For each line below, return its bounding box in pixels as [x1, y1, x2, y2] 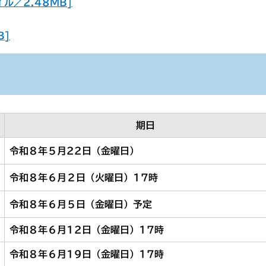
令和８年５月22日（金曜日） [9, 146, 139, 156]
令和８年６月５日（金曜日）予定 [9, 199, 152, 209]
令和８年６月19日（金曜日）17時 [9, 249, 164, 259]
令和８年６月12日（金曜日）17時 [9, 225, 164, 235]
